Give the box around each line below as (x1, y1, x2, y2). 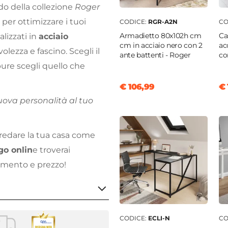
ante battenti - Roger (120, 50, 191, 60)
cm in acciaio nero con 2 (120, 41, 203, 50)
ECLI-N (148, 214, 170, 222)
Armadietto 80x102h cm (120, 31, 202, 41)
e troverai (33, 145, 70, 155)
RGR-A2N (148, 18, 178, 26)
